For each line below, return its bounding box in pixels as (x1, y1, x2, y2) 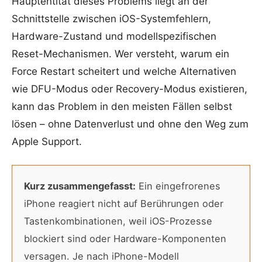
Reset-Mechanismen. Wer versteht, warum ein (12, 47, 229, 60)
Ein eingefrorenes (136, 180, 220, 192)
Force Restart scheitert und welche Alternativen (12, 65, 236, 77)
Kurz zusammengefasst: (24, 180, 136, 192)
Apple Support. (12, 135, 82, 147)
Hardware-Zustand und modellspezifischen (12, 30, 216, 42)
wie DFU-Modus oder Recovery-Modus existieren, (12, 82, 247, 95)
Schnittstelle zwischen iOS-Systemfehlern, (12, 12, 211, 25)
